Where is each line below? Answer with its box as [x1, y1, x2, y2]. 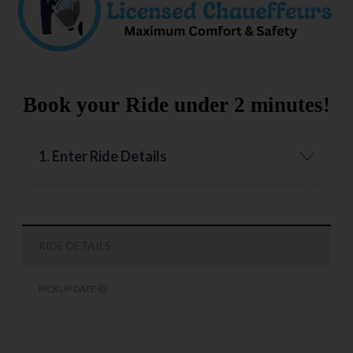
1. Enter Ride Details [39, 147, 167, 165]
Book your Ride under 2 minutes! [23, 92, 330, 117]
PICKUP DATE [39, 282, 98, 295]
